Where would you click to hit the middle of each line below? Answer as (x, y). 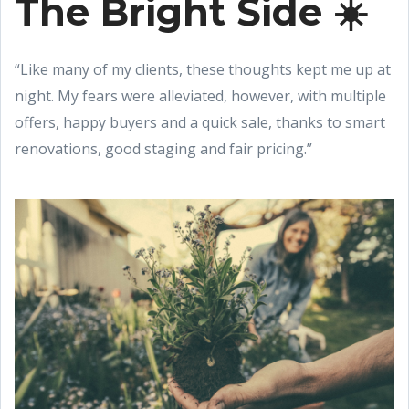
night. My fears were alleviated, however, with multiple (200, 96)
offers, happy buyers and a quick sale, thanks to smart (200, 123)
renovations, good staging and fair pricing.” (163, 149)
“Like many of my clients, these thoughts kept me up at (203, 70)
